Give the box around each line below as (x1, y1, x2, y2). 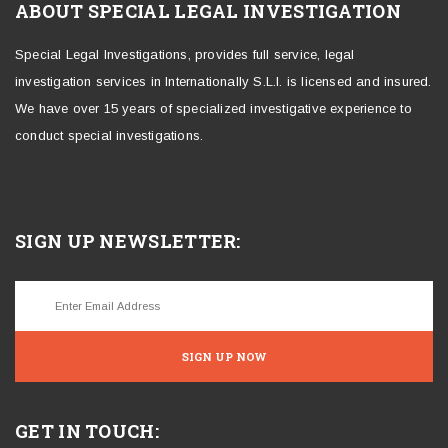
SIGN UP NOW (182, 348, 266, 364)
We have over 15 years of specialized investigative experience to (15, 100, 412, 116)
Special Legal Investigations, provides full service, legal (15, 46, 355, 62)
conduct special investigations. (15, 127, 204, 143)
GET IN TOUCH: (15, 418, 159, 443)
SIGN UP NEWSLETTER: (15, 228, 241, 253)
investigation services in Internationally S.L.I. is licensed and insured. (15, 73, 432, 89)
